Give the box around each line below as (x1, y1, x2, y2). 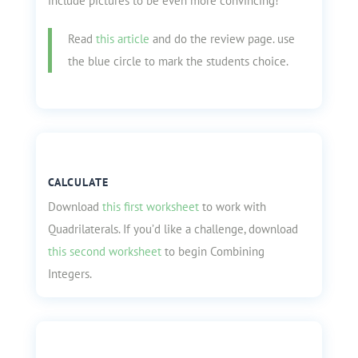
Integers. (47, 266, 92, 281)
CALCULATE (47, 175, 109, 189)
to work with (198, 199, 266, 214)
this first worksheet (101, 199, 199, 214)
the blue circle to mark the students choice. (67, 54, 291, 69)
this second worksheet (47, 244, 161, 259)
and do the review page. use (149, 31, 295, 46)
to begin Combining (161, 244, 265, 259)
